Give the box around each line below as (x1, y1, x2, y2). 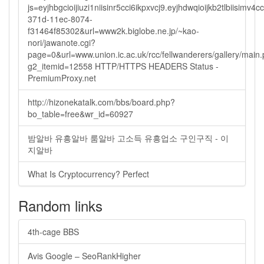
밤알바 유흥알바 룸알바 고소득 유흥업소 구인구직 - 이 (28, 132, 229, 144)
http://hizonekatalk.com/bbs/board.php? (28, 96, 175, 108)
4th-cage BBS (28, 226, 79, 237)
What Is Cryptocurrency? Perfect (28, 168, 149, 180)
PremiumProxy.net (28, 72, 96, 84)
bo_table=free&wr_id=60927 (28, 108, 133, 120)
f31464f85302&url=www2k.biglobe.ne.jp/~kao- (28, 25, 199, 37)
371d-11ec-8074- (28, 13, 93, 25)
